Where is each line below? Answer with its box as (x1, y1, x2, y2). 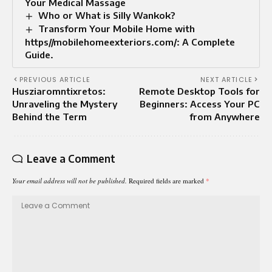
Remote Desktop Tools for (139, 86, 260, 97)
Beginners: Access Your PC (140, 98, 260, 110)
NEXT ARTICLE (200, 75, 253, 85)
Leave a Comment (27, 152, 115, 166)
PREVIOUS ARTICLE (19, 75, 90, 85)
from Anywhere (189, 111, 260, 123)
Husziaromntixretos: (12, 86, 106, 97)
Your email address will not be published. (12, 176, 127, 186)
